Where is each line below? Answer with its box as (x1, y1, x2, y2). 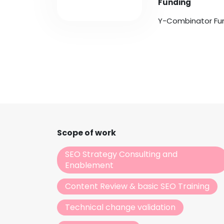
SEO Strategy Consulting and (65, 148, 177, 160)
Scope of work (57, 127, 116, 139)
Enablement (65, 159, 113, 171)
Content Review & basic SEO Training (65, 180, 209, 192)
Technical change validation (65, 201, 175, 213)
